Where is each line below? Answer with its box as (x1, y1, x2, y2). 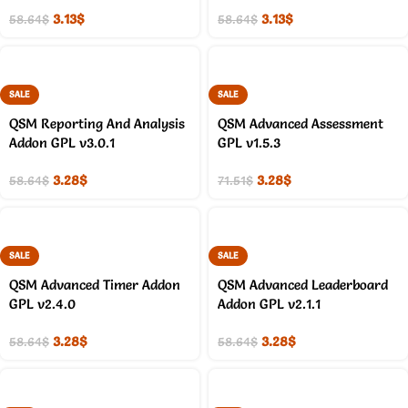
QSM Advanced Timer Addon (9, 275, 180, 293)
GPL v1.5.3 (218, 133, 280, 151)
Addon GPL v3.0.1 (9, 133, 115, 151)
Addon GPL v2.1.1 (218, 294, 321, 312)
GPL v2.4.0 (9, 294, 76, 312)
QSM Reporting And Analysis (9, 114, 185, 132)
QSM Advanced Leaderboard (218, 275, 388, 293)
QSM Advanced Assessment (218, 114, 383, 132)
